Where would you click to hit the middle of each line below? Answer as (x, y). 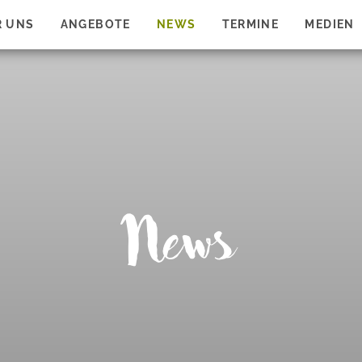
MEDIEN (330, 24)
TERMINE (250, 24)
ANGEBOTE (95, 24)
